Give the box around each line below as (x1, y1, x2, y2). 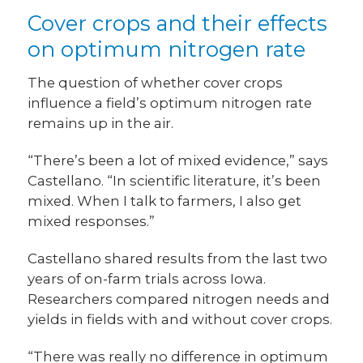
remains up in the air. (28, 115, 174, 132)
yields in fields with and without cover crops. (28, 311, 333, 328)
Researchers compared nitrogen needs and (28, 291, 331, 308)
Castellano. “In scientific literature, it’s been (28, 173, 322, 190)
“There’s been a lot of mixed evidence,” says (28, 152, 329, 169)
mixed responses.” (28, 213, 156, 230)
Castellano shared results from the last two (28, 250, 328, 267)
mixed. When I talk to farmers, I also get (28, 193, 302, 210)
